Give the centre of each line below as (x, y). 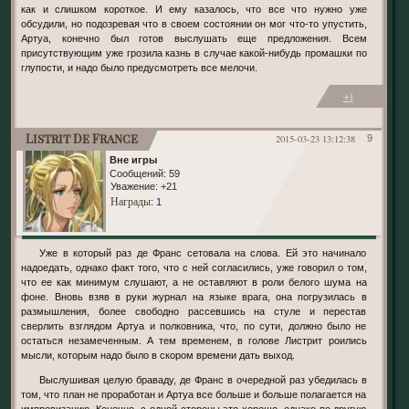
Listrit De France (81, 139)
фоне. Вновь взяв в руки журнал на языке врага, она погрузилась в (194, 297)
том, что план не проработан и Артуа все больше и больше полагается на (194, 395)
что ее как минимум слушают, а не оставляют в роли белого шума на (194, 283)
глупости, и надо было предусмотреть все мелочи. (140, 67)
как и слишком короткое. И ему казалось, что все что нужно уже (194, 9)
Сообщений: (137, 174)
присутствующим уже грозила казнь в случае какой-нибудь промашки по (194, 52)
